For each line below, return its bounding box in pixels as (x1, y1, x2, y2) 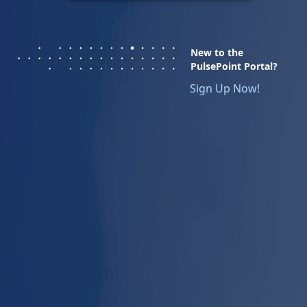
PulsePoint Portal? (191, 60, 278, 73)
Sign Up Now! (190, 81, 260, 96)
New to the (191, 46, 243, 59)
